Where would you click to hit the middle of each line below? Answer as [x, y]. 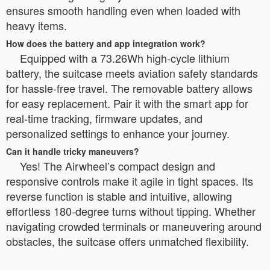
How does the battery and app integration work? [106, 44]
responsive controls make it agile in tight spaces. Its [130, 181]
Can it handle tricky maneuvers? [73, 152]
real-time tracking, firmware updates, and [104, 118]
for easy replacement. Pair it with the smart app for [127, 103]
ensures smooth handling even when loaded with [123, 11]
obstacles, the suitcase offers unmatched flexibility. [127, 241]
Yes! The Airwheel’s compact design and [118, 166]
